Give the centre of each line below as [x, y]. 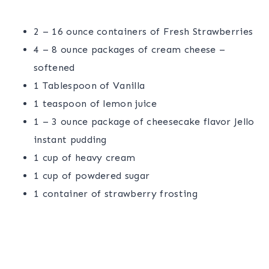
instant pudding [70, 139]
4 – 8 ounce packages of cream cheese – [130, 49]
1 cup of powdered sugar [92, 175]
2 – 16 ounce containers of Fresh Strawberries [144, 31]
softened [54, 67]
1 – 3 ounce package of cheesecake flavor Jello [144, 121]
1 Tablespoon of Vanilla [89, 85]
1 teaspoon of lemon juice [95, 103]
